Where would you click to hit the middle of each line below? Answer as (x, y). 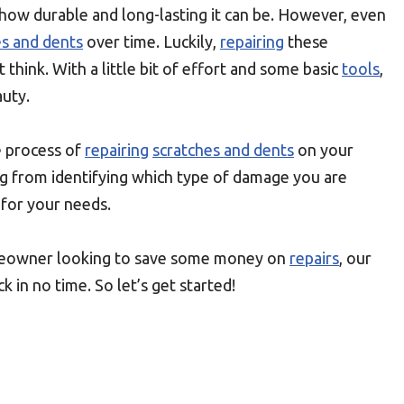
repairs (314, 258)
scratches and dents (223, 150)
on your (324, 150)
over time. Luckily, (151, 41)
